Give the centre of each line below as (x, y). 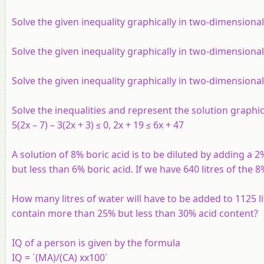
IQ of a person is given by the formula (96, 242)
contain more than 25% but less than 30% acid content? (135, 213)
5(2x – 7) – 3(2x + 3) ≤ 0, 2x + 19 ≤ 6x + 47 (98, 125)
